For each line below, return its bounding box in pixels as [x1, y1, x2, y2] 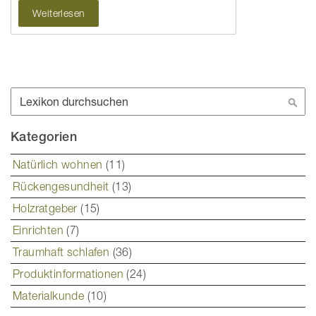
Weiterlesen [32, 6, 85, 19]
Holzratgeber [13, 202, 81, 215]
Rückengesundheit [13, 180, 112, 193]
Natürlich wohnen [13, 158, 106, 171]
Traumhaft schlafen [13, 245, 113, 259]
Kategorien [11, 129, 77, 145]
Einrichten [13, 224, 67, 237]
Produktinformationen [13, 267, 127, 281]
